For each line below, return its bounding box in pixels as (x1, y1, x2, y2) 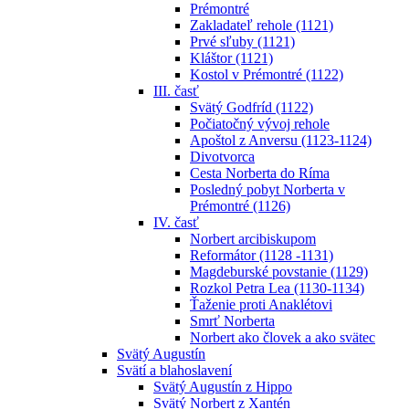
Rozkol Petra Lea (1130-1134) (190, 279, 364, 296)
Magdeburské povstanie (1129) (190, 263, 368, 279)
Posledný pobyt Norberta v (190, 181, 345, 197)
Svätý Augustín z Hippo (153, 378, 292, 394)
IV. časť (153, 214, 199, 230)
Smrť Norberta (190, 312, 275, 329)
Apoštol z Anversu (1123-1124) (190, 131, 372, 148)
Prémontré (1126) (190, 197, 290, 214)
